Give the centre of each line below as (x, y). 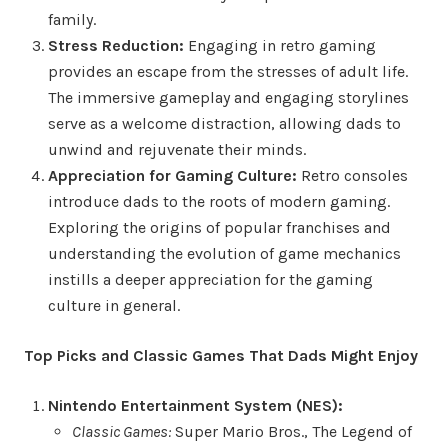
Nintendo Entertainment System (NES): (195, 405)
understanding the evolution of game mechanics (224, 253)
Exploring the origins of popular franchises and (219, 227)
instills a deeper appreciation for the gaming (210, 279)
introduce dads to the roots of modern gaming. (219, 201)
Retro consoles (352, 175)
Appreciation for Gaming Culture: (172, 175)
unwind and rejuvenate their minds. (177, 149)
